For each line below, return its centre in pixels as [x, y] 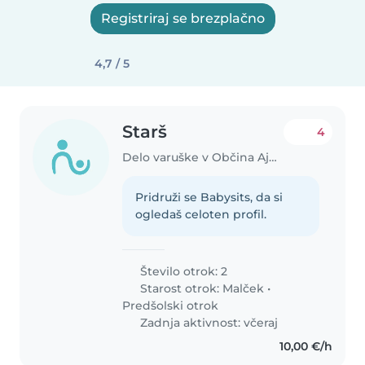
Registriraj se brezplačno [182, 18]
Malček [244, 288]
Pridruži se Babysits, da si [209, 197]
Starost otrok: [180, 288]
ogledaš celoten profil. [201, 214]
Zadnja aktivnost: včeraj [208, 322]
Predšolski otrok [171, 305]
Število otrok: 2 [182, 271]
